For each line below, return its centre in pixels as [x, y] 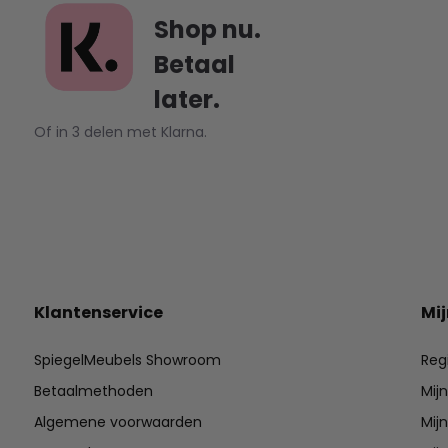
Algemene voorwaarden [117, 422]
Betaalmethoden [93, 391]
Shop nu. [207, 29]
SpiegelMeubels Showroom [127, 360]
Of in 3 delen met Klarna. [120, 132]
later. [186, 99]
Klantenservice [98, 313]
